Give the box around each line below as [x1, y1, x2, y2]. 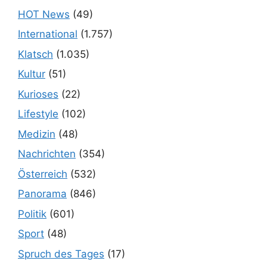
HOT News [18, 8, 70, 20]
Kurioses [18, 88, 58, 100]
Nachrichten [18, 148, 76, 160]
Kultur [18, 68, 45, 80]
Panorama [18, 188, 67, 200]
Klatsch [18, 48, 53, 60]
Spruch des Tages [18, 247, 104, 260]
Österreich [18, 167, 67, 180]
